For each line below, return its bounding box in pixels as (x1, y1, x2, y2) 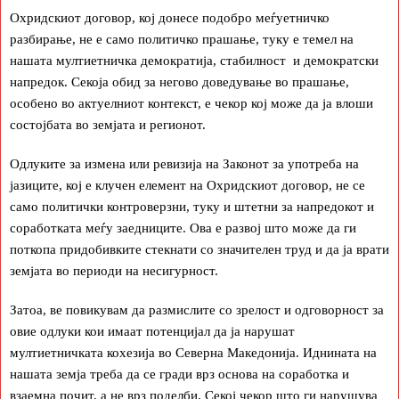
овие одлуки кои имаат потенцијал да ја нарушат (10, 323, 295, 338)
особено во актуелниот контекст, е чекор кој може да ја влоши (10, 95, 373, 110)
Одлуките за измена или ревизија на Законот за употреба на (10, 156, 359, 171)
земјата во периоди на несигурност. (10, 263, 218, 278)
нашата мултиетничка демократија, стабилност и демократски (10, 53, 379, 68)
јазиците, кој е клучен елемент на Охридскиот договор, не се (10, 177, 365, 192)
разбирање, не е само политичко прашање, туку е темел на (10, 31, 354, 46)
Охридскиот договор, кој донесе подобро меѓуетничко (10, 10, 330, 25)
